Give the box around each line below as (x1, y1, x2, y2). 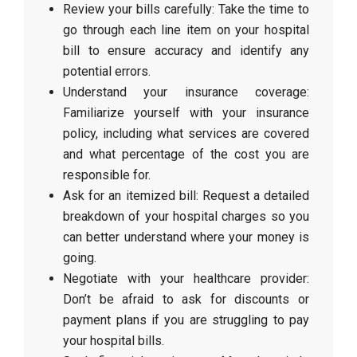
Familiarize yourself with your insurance (63, 105, 309, 120)
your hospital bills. (63, 333, 165, 348)
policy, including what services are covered (63, 126, 309, 141)
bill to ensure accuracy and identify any (63, 43, 309, 58)
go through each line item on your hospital (63, 22, 309, 37)
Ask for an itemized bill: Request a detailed (63, 188, 309, 203)
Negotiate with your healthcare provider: (63, 271, 309, 286)
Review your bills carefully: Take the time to (63, 2, 309, 17)
